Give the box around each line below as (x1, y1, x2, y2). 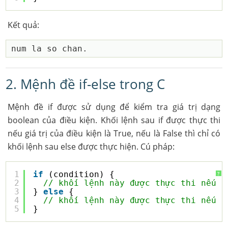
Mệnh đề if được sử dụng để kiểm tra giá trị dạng (7, 101, 221, 112)
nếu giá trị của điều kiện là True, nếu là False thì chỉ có (7, 128, 221, 139)
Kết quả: (7, 19, 39, 31)
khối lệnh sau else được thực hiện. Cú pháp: (7, 141, 175, 152)
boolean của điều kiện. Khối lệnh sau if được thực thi (7, 115, 221, 126)
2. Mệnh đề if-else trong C (6, 75, 165, 93)
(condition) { (48, 169, 125, 179)
